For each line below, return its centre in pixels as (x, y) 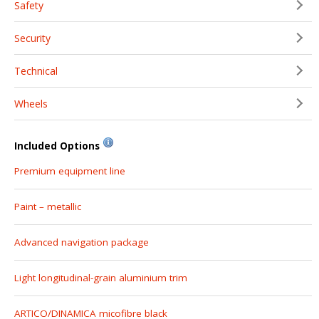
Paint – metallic (48, 206)
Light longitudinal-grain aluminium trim (101, 277)
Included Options (57, 146)
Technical (36, 70)
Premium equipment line (70, 171)
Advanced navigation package (82, 242)
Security (32, 38)
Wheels (31, 103)
